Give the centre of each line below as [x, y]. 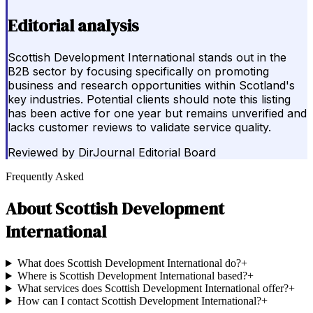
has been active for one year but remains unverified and [157, 114]
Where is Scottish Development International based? [132, 276]
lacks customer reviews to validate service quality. [139, 128]
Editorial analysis [73, 25]
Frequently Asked [45, 177]
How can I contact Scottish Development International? [139, 301]
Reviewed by [41, 153]
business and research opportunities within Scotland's [151, 86]
